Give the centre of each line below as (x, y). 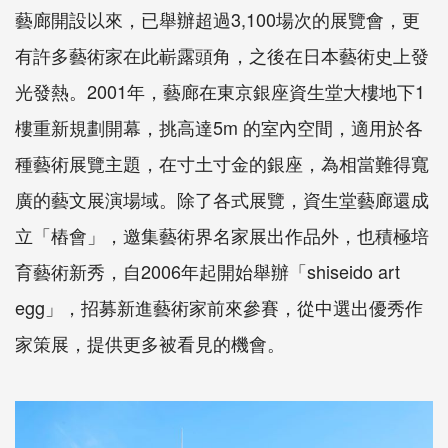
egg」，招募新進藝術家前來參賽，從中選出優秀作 (219, 307)
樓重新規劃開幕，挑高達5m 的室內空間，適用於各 (219, 127)
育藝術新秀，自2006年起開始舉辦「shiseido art (207, 271)
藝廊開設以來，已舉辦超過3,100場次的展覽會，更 (217, 19)
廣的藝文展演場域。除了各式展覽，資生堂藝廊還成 (222, 199)
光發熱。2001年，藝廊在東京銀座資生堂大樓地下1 (220, 91)
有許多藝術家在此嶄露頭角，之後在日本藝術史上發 (222, 55)
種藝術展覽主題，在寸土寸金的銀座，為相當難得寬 (222, 163)
